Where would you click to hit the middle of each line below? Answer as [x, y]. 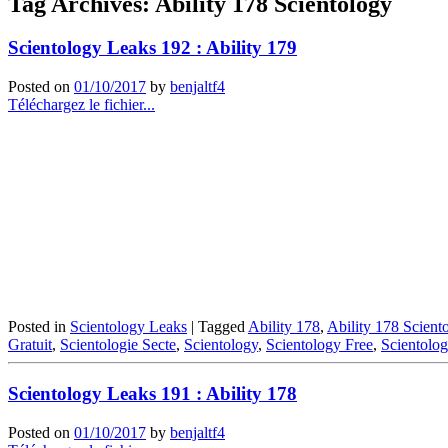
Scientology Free [319, 345]
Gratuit [30, 345]
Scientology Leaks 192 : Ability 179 [152, 48]
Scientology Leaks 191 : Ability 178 [152, 394]
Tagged [223, 327]
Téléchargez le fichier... [81, 105]
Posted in [39, 327]
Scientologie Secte [118, 345]
